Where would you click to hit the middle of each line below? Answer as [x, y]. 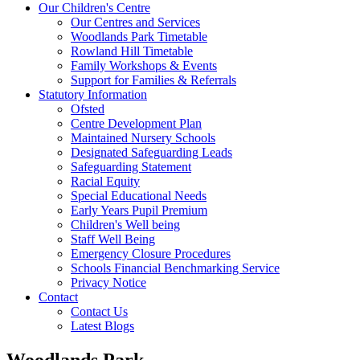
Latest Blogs [102, 325]
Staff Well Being [113, 239]
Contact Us [99, 311]
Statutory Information [93, 94]
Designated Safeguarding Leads [151, 152]
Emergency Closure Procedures [151, 253]
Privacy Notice [108, 282]
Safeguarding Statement [131, 166]
